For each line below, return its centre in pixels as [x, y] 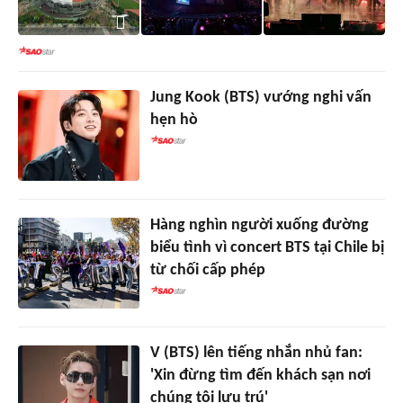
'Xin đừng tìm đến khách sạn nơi [260, 376]
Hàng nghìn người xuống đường [259, 226]
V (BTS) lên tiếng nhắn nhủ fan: [256, 354]
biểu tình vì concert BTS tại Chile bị [267, 248]
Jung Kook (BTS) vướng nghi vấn [260, 98]
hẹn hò [174, 121]
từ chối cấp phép [207, 271]
